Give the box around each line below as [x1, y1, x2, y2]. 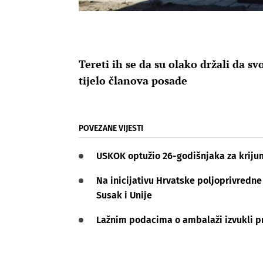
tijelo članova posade [79, 73, 187, 88]
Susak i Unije [96, 190, 152, 201]
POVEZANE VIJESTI [79, 123, 143, 134]
